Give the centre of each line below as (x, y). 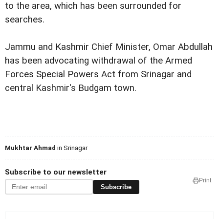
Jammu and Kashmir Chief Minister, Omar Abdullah (109, 47)
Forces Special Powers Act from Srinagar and (98, 75)
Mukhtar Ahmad (30, 148)
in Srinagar (72, 148)
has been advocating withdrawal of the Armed (99, 61)
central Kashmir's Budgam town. (71, 88)
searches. (25, 20)
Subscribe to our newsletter (56, 172)
